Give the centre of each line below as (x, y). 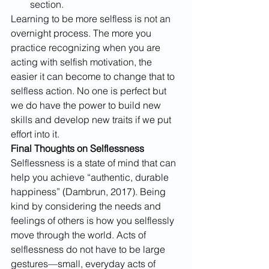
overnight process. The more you (82, 33)
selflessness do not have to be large (89, 249)
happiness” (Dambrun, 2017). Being (89, 191)
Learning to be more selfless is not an (92, 18)
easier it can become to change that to (94, 76)
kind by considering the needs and (87, 206)
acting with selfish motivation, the (83, 62)
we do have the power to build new (87, 105)
